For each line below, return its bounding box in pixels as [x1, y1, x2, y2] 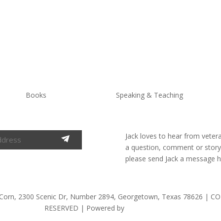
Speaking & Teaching [115, 90, 183, 100]
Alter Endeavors [126, 203, 177, 213]
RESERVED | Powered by [44, 203, 126, 213]
